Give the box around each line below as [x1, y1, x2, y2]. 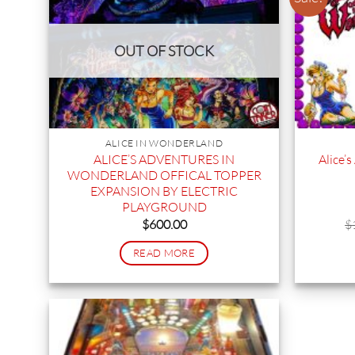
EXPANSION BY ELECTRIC [90, 183, 238, 200]
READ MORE [132, 246, 196, 259]
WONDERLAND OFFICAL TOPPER [67, 167, 261, 184]
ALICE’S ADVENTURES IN [94, 151, 235, 168]
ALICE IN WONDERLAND [105, 137, 223, 150]
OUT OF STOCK [114, 41, 214, 59]
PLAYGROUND [121, 199, 207, 216]
